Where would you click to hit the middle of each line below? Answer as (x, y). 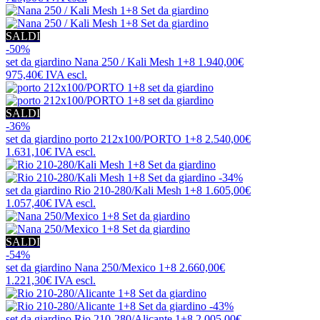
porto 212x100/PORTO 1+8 (138, 139)
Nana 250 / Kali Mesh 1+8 (135, 62)
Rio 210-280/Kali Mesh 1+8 (138, 191)
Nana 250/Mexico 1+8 (125, 268)
